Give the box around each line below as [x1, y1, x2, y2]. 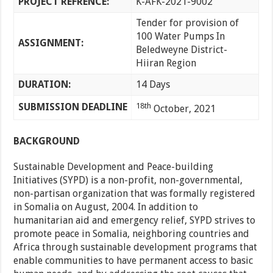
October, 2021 [151, 103, 216, 115]
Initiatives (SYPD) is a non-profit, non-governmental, [13, 174, 243, 186]
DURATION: [18, 79, 71, 91]
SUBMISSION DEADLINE [18, 101, 127, 113]
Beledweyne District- [135, 44, 227, 56]
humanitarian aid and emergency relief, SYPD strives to [13, 214, 256, 227]
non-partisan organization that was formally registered [13, 188, 256, 200]
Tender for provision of [135, 17, 239, 29]
